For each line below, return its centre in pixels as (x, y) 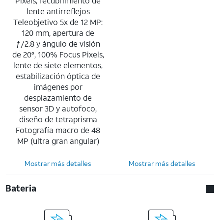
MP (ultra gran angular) (58, 140)
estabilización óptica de (58, 76)
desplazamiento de (58, 97)
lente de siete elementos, (58, 65)
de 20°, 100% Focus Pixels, (58, 54)
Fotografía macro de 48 (58, 130)
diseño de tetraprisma (58, 119)
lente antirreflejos (58, 11)
